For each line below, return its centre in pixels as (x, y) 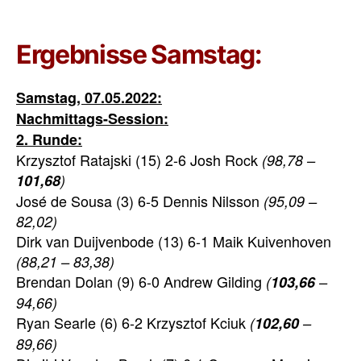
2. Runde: (49, 140)
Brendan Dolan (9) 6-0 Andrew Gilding (141, 282)
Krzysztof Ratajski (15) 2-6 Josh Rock (139, 160)
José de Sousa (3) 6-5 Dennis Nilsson (140, 201)
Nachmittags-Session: (92, 119)
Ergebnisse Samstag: (139, 55)
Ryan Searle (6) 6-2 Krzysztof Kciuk (133, 323)
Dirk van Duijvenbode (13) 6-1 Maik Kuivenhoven (174, 241)
